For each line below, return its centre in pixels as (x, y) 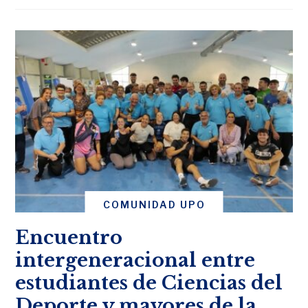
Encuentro (69, 238)
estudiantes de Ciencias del (149, 283)
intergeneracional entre (135, 261)
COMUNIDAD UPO (154, 205)
